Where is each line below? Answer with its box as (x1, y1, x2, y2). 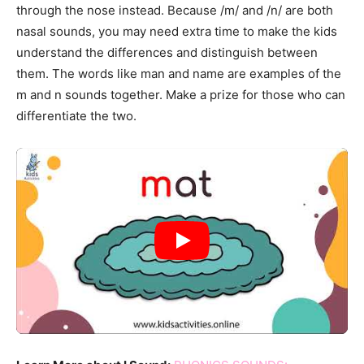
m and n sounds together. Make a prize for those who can (16, 86, 345, 102)
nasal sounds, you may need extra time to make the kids (16, 23, 337, 39)
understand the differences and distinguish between (16, 44, 318, 60)
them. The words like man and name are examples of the (16, 65, 341, 81)
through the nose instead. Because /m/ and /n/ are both (16, 2, 333, 18)
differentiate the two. (16, 107, 140, 123)
